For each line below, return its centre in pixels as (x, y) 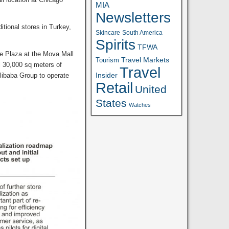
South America (143, 32)
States (111, 103)
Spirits (116, 45)
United (151, 89)
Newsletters (133, 18)
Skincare (108, 33)
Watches (140, 105)
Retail (114, 88)
